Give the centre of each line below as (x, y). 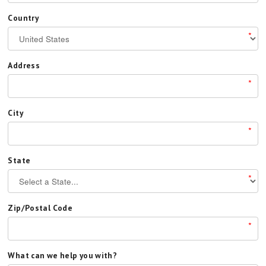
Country (23, 18)
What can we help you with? (63, 255)
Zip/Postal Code (40, 208)
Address (24, 65)
